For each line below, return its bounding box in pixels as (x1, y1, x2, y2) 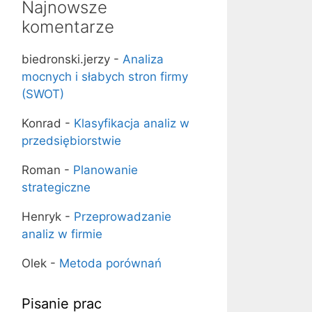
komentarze (22, 17, 114, 37)
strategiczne (22, 180, 91, 194)
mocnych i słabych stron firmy (22, 70, 188, 84)
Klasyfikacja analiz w (74, 116, 189, 130)
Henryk (22, 210, 61, 224)
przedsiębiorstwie (22, 134, 121, 148)
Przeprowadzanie (74, 210, 171, 224)
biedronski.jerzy (22, 52, 110, 66)
